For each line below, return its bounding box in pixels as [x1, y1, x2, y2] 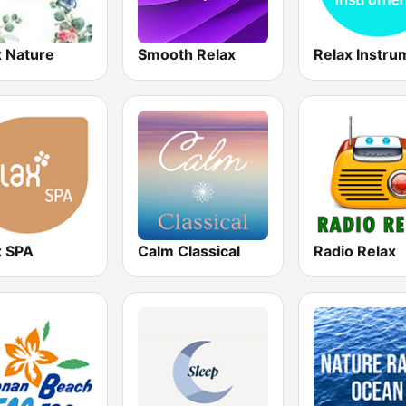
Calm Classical [138, 241, 241, 260]
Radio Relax [313, 241, 396, 260]
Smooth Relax [138, 44, 237, 63]
